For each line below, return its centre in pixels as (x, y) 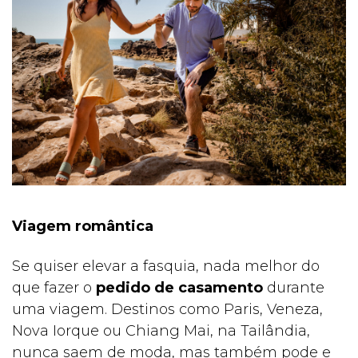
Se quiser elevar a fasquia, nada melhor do (166, 266)
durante (294, 287)
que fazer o (54, 287)
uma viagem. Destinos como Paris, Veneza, (167, 309)
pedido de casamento (179, 287)
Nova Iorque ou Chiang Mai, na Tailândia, (161, 330)
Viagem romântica (83, 226)
